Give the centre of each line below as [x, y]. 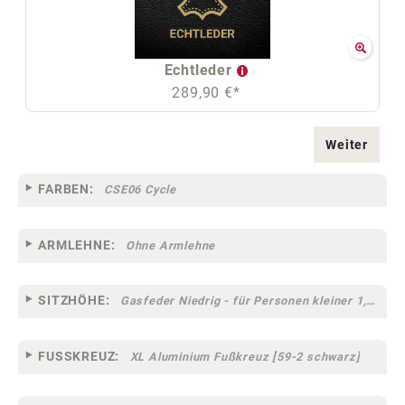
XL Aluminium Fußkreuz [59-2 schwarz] [245, 356]
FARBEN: [66, 189]
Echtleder [200, 70]
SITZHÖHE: [74, 301]
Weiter [347, 144]
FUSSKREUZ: [79, 356]
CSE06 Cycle [141, 190]
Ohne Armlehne [170, 245]
